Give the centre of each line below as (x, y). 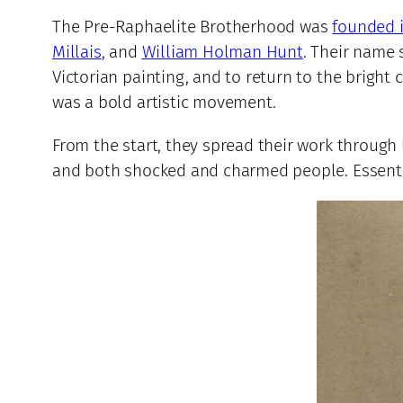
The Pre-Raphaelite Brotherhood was (193, 27)
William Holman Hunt (222, 52)
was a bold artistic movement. (164, 103)
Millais (77, 52)
